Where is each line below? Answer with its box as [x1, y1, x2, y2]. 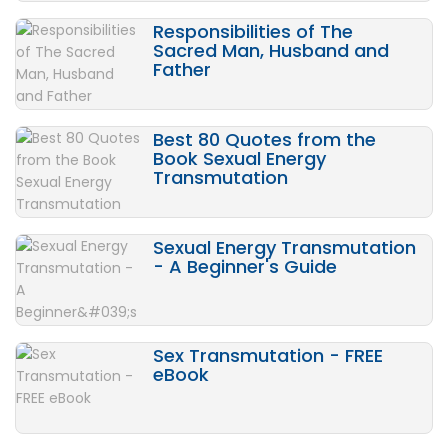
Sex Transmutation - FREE [152, 343, 383, 369]
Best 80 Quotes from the [152, 127, 376, 153]
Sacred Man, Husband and [152, 38, 389, 64]
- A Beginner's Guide [152, 254, 337, 280]
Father [152, 57, 211, 83]
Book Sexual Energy [152, 146, 326, 172]
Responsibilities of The [152, 19, 353, 45]
